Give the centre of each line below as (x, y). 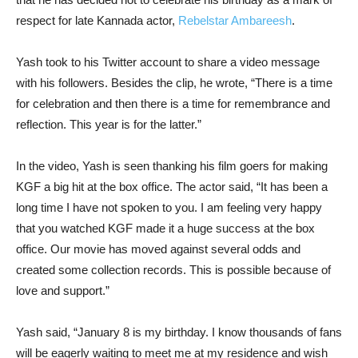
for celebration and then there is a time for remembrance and (173, 103)
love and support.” (63, 290)
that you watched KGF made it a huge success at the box (165, 228)
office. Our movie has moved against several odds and (158, 249)
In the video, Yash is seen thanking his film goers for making (172, 165)
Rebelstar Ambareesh (235, 20)
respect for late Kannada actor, (97, 20)
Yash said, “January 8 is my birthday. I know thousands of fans (179, 332)
